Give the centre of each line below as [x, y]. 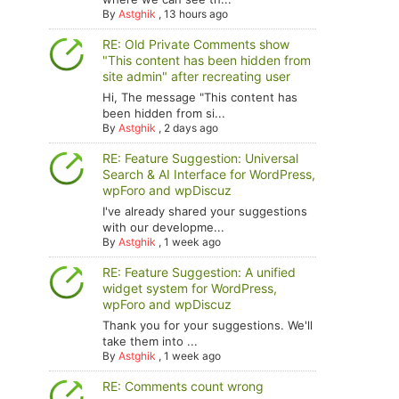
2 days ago [191, 128]
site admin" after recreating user [197, 76]
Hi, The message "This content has [200, 97]
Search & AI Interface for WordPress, [209, 174]
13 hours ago [196, 14]
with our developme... [164, 227]
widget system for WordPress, [190, 288]
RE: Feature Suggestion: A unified [199, 272]
